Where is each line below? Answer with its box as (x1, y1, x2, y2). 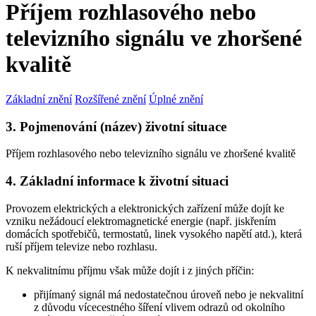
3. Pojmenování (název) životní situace (6, 119, 226, 134)
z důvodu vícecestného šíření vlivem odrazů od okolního (34, 300, 285, 313)
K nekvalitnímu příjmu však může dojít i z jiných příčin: (6, 264, 254, 276)
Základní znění (6, 92, 72, 105)
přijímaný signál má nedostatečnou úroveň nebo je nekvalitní (34, 288, 303, 300)
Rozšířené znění (75, 92, 146, 105)
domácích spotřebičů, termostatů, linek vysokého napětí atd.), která (6, 227, 302, 240)
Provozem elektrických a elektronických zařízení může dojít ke (6, 202, 284, 214)
